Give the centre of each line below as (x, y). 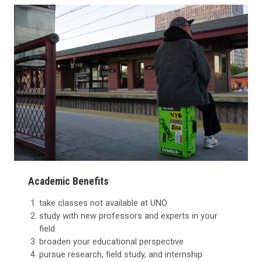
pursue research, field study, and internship (121, 254)
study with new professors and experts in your (129, 216)
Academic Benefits (68, 181)
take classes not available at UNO (104, 203)
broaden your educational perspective (112, 241)
